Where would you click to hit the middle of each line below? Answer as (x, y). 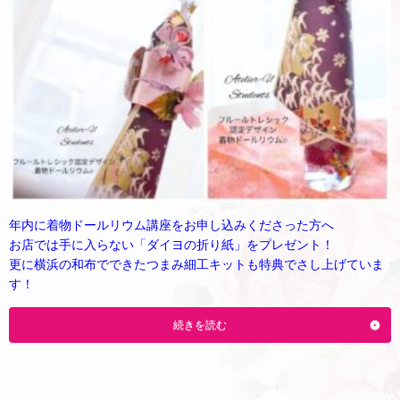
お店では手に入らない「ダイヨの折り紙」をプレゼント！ (171, 244)
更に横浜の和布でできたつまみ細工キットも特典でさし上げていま (196, 264)
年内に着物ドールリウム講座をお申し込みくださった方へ (171, 225)
